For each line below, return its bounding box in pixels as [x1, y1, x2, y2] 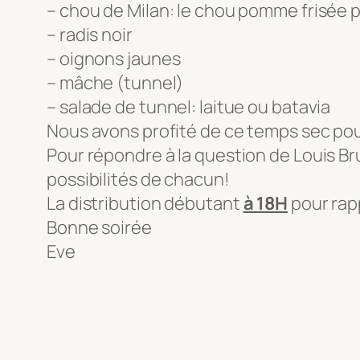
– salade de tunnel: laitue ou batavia [47, 95, 331, 120]
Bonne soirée [47, 215, 152, 240]
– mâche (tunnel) [47, 71, 184, 96]
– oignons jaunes [47, 47, 181, 72]
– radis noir [47, 22, 133, 47]
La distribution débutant [47, 191, 243, 216]
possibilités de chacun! [47, 167, 230, 192]
